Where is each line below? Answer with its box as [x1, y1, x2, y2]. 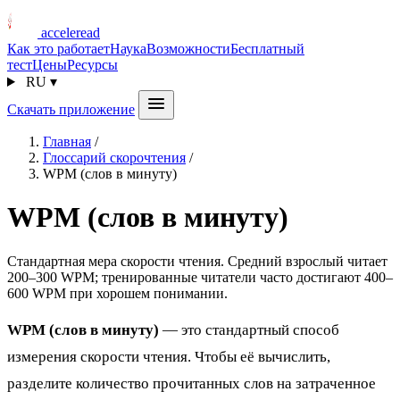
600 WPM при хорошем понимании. [7, 285, 228, 301]
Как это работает [7, 41, 110, 56]
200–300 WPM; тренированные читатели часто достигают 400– [7, 269, 393, 285]
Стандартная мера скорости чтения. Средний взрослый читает [7, 253, 387, 269]
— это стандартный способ [159, 321, 339, 339]
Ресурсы [67, 57, 118, 72]
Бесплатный [230, 41, 304, 56]
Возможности [146, 41, 230, 56]
